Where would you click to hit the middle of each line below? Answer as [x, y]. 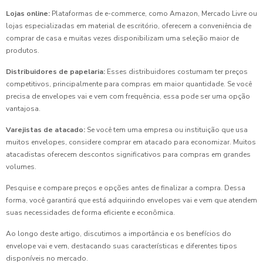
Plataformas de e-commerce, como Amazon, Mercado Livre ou [154, 13]
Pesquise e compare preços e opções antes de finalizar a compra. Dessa [126, 188]
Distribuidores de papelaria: [55, 71]
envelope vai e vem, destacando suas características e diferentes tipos [122, 246]
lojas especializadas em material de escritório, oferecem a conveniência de [129, 26]
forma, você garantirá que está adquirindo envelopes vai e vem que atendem [131, 200]
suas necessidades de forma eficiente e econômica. [90, 212]
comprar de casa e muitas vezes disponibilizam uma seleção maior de [122, 38]
